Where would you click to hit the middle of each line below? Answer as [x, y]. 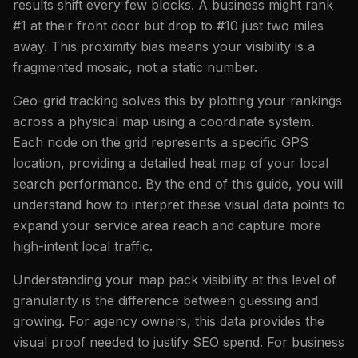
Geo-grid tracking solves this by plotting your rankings [177, 100]
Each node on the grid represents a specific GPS [161, 142]
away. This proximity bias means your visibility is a [164, 46]
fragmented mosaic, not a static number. [135, 67]
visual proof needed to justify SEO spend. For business [179, 342]
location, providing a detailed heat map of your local [171, 163]
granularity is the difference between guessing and [165, 300]
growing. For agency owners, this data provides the [169, 321]
